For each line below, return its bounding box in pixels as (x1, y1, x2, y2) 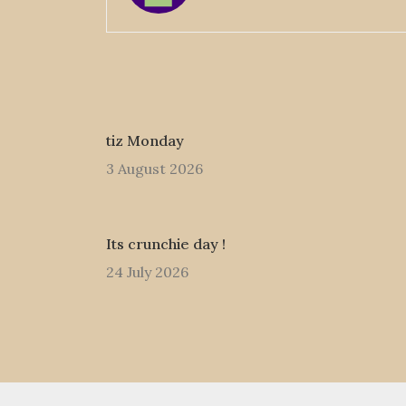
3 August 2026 (106, 159, 203, 178)
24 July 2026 (106, 263, 188, 281)
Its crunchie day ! (106, 235, 226, 253)
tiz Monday (106, 131, 184, 150)
